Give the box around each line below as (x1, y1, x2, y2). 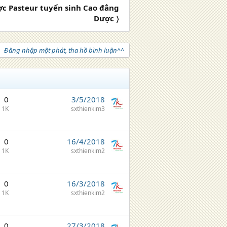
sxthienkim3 (71, 104, 105, 113)
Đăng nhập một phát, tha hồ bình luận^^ (4, 46, 124, 55)
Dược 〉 (94, 13, 119, 23)
